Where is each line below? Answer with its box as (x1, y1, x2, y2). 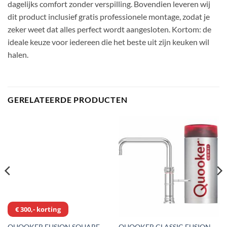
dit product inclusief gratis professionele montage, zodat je (8, 11, 210, 21)
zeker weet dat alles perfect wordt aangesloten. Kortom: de (8, 24, 211, 34)
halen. (8, 49, 28, 59)
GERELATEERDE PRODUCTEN (8, 94, 128, 104)
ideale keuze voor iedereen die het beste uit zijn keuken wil (8, 36, 209, 47)
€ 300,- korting (15, 205, 61, 214)
